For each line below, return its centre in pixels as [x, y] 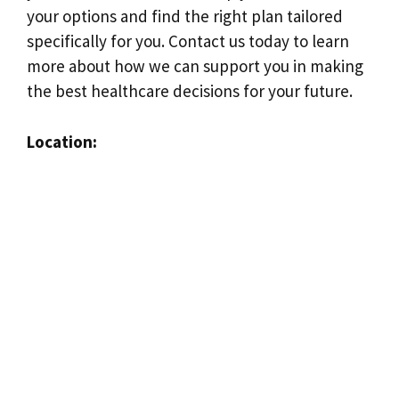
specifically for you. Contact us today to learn [188, 41]
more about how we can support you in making [195, 66]
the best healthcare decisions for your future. [190, 91]
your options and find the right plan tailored [185, 16]
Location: [62, 141]
